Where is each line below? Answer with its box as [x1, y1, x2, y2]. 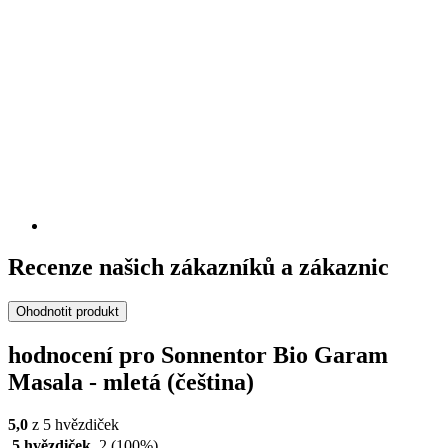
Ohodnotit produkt [16, 304, 119, 320]
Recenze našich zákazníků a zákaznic [8, 254, 389, 281]
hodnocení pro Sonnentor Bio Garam [8, 342, 388, 369]
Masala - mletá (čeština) [8, 369, 254, 396]
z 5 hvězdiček [28, 416, 119, 434]
